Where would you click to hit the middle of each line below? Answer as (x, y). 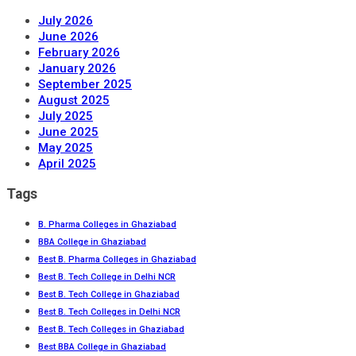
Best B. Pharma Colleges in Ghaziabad (117, 260)
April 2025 (67, 164)
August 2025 (74, 101)
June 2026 (68, 37)
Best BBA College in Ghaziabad (102, 347)
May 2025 (66, 148)
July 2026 (66, 21)
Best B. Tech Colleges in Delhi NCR (109, 312)
